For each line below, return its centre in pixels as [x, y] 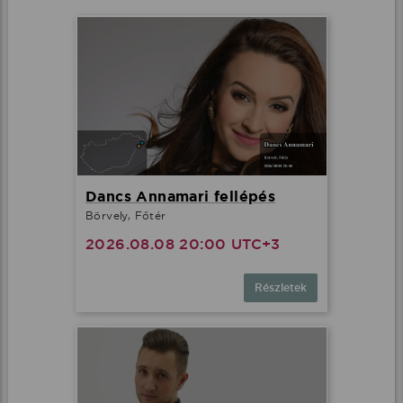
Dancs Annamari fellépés [181, 197]
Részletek [281, 288]
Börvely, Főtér [126, 216]
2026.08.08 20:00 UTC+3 [183, 245]
